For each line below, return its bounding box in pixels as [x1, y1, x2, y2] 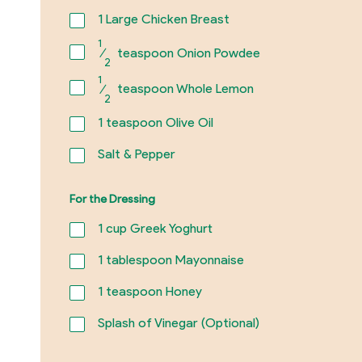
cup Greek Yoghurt [102, 221, 213, 237]
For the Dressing [69, 191, 155, 206]
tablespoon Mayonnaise [102, 252, 244, 268]
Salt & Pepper [97, 145, 175, 162]
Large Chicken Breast [102, 11, 229, 27]
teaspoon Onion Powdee [113, 45, 260, 61]
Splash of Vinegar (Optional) [97, 315, 259, 331]
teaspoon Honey [102, 284, 202, 300]
